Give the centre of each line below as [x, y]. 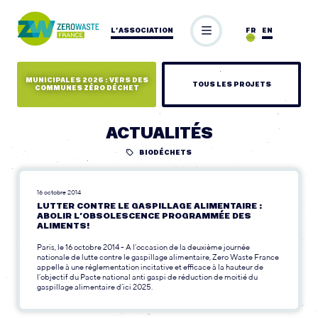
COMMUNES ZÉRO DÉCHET [87, 89]
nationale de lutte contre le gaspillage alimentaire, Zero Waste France [158, 256]
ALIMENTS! [63, 226]
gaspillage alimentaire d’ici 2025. [95, 286]
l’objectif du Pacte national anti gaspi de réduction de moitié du [147, 276]
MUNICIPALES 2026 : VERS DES [87, 81]
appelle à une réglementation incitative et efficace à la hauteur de [150, 266]
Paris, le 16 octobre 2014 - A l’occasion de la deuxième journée [143, 246]
